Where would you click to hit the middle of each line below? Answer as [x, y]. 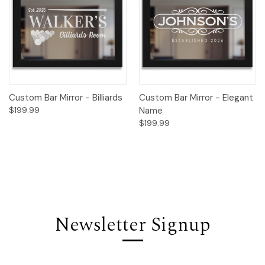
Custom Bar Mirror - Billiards [66, 98]
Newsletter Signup [132, 225]
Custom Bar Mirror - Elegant [196, 98]
